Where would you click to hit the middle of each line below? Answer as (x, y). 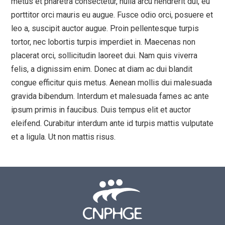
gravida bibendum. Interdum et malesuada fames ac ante (110, 96)
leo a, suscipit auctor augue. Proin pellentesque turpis (105, 29)
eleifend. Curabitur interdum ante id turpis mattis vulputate (113, 124)
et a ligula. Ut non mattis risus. (64, 137)
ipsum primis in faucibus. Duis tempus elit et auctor (101, 110)
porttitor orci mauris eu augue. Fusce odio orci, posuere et (112, 15)
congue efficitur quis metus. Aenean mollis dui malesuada (112, 83)
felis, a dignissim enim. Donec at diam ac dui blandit (102, 69)
